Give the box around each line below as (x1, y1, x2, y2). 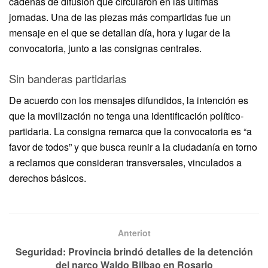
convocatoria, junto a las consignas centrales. (9, 41, 202, 55)
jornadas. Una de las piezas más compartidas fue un (9, 10, 231, 24)
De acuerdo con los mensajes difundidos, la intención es (9, 93, 248, 108)
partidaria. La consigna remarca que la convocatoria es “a (9, 124, 252, 139)
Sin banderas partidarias (9, 71, 126, 87)
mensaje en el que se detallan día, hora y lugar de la (9, 25, 230, 39)
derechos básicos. (9, 171, 86, 185)
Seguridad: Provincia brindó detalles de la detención (15, 245, 253, 259)
